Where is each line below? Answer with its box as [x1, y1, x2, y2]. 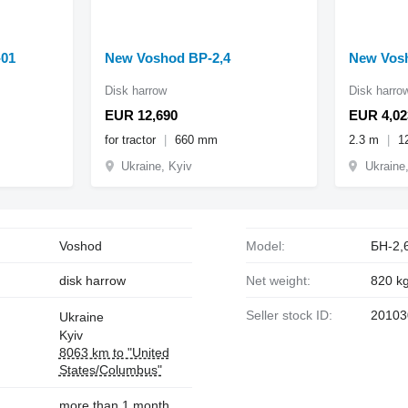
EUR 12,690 [105, 107, 178, 123]
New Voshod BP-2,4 [105, 49, 231, 66]
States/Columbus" [58, 362, 162, 377]
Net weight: [254, 272, 311, 288]
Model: [256, 238, 285, 253]
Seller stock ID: [253, 307, 332, 322]
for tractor [105, 132, 160, 147]
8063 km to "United [58, 344, 169, 360]
